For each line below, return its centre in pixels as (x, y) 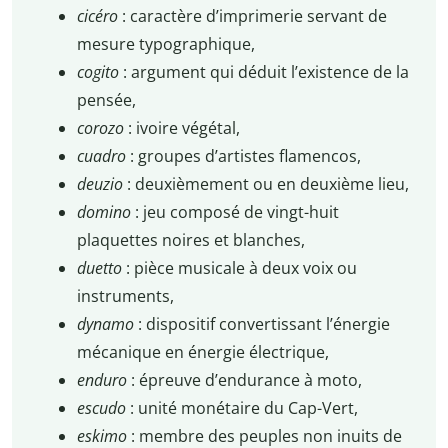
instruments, (125, 296)
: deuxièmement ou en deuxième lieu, (267, 184)
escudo (103, 408)
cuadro (103, 156)
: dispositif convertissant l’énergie (263, 324)
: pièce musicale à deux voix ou (241, 268)
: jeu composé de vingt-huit (236, 212)
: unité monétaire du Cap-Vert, (243, 408)
